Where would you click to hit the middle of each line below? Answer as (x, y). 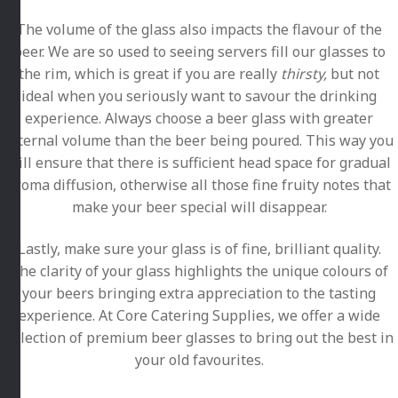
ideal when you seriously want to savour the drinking (199, 96)
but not (355, 73)
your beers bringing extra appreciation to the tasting (199, 294)
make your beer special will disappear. (199, 207)
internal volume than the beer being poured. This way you (199, 140)
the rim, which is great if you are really (150, 73)
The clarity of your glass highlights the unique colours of (199, 271)
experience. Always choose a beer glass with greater (199, 118)
